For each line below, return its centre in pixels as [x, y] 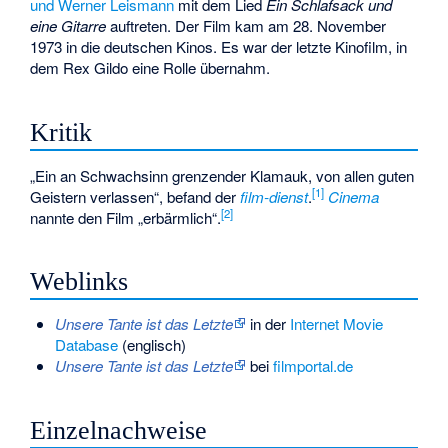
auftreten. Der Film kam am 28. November [246, 26]
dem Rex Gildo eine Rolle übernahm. [150, 68]
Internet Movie [336, 324]
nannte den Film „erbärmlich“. [126, 217]
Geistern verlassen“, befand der [135, 196]
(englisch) [151, 345]
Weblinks [79, 282]
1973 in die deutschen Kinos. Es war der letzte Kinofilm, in [219, 47]
